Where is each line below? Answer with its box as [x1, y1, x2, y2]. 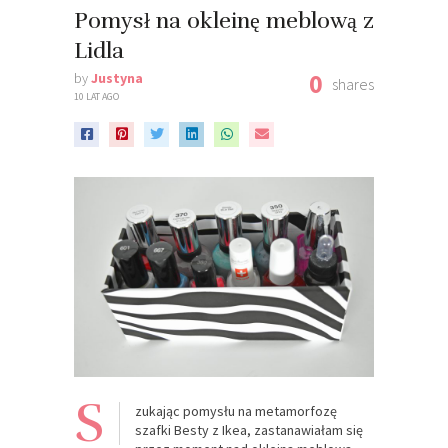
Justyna [91, 68, 143, 87]
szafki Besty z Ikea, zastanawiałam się [135, 420, 363, 439]
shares [332, 73, 374, 94]
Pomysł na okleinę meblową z [74, 6, 374, 34]
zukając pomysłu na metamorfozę [135, 401, 337, 420]
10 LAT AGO [74, 89, 119, 103]
